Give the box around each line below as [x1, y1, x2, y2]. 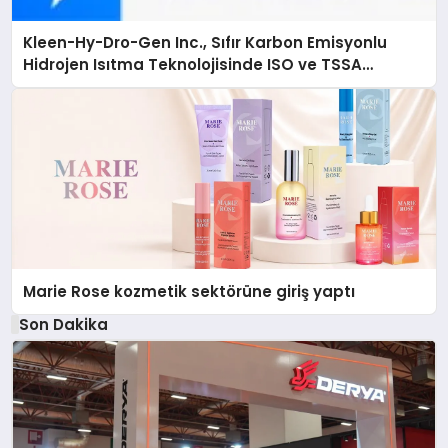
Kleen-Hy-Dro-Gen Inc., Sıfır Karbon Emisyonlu [23, 32, 388, 54]
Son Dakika [18, 313, 108, 335]
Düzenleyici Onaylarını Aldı [23, 76, 234, 98]
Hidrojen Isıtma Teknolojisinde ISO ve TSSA [23, 54, 363, 76]
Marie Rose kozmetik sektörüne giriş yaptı [23, 280, 356, 302]
